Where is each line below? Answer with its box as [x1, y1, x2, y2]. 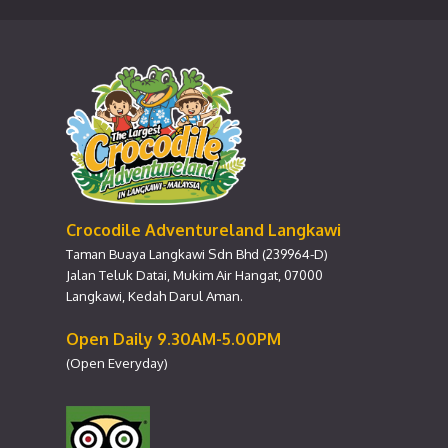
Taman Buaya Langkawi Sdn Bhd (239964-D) [66, 245, 328, 263]
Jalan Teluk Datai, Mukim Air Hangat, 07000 [66, 266, 323, 284]
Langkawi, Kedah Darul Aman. [66, 287, 246, 305]
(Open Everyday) [66, 354, 168, 372]
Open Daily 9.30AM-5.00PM [66, 329, 281, 350]
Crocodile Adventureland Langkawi [66, 220, 341, 241]
